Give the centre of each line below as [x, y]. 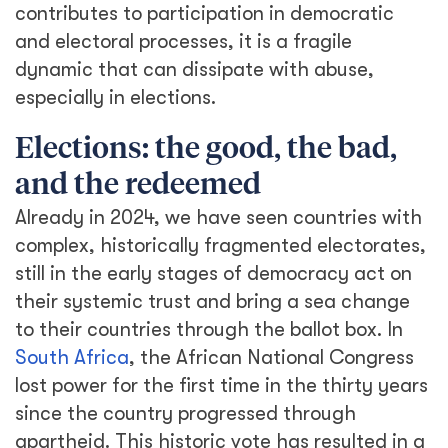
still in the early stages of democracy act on [213, 273]
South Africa [72, 357]
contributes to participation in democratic [204, 13]
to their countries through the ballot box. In [209, 329]
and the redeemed [138, 186]
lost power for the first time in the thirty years [221, 385]
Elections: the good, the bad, [206, 150]
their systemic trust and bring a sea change [212, 301]
